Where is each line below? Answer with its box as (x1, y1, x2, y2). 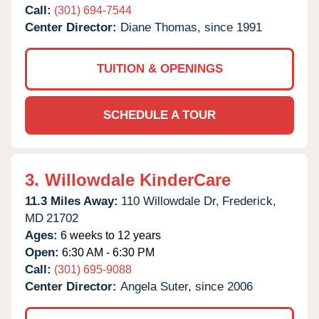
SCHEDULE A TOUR (103, 108, 216, 122)
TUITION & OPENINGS (96, 61, 223, 75)
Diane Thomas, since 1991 (120, 20, 262, 34)
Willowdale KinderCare (45, 169, 231, 189)
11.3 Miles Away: (25, 194, 118, 208)
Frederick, (222, 194, 276, 208)
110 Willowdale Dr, (121, 194, 219, 208)
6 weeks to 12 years (58, 229, 161, 241)
